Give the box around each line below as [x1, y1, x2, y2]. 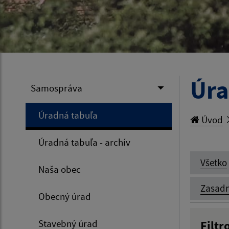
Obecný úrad [38, 190, 91, 203]
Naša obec [38, 163, 81, 176]
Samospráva [31, 82, 82, 95]
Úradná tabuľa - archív [38, 136, 130, 149]
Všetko [200, 156, 227, 169]
